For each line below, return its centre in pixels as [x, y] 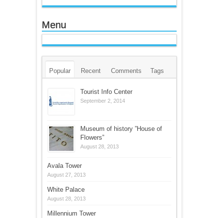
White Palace [66, 189]
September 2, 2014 [102, 100]
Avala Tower [64, 165]
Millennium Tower [71, 213]
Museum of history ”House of [121, 128]
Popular [60, 71]
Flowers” [92, 137]
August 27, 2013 [66, 174]
